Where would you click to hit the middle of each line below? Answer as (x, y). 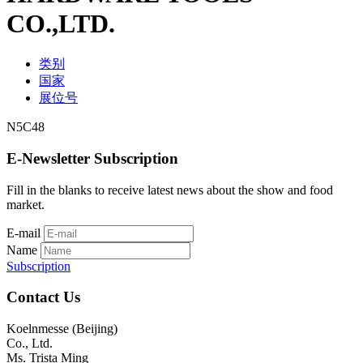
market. (26, 204)
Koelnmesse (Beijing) (62, 328)
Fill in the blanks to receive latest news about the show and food (170, 190)
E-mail (23, 233)
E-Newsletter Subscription (92, 158)
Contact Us (43, 297)
